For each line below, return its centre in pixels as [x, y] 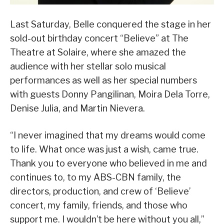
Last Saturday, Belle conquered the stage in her [110, 24]
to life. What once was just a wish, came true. [104, 149]
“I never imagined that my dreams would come [108, 135]
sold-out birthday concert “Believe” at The [99, 38]
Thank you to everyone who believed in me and [108, 163]
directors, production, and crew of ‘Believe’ [100, 191]
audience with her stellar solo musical [88, 66]
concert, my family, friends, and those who [99, 205]
